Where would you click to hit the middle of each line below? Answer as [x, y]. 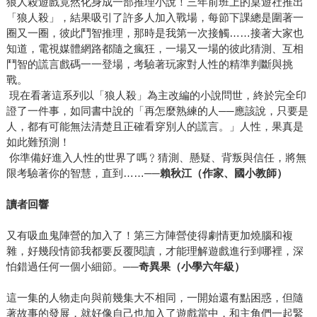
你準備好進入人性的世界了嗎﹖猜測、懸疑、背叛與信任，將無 [156, 157]
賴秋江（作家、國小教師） [223, 173]
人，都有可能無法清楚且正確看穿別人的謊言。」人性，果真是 [155, 126]
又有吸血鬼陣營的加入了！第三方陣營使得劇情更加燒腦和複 [149, 235]
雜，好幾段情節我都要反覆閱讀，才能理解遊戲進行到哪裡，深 [155, 250]
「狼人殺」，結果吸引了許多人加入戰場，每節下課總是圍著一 [155, 17]
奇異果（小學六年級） [191, 266]
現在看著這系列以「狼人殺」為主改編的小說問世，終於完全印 [156, 95]
